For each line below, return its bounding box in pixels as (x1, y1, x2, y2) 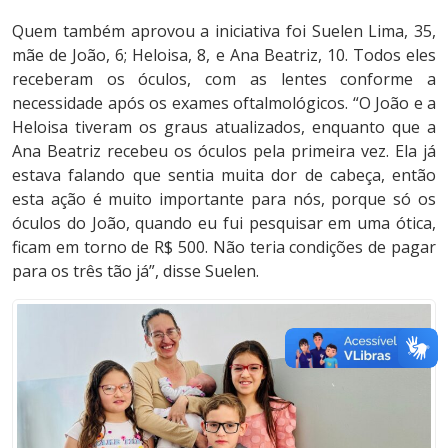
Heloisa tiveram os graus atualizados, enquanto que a (12, 115, 436, 138)
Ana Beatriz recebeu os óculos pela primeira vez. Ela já (12, 139, 436, 162)
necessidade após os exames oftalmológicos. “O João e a (12, 91, 436, 114)
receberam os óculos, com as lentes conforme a (12, 67, 436, 90)
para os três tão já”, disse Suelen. (12, 259, 259, 282)
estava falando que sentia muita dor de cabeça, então (12, 163, 436, 186)
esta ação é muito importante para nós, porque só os (12, 187, 436, 210)
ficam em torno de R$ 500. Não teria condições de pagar (12, 235, 436, 258)
